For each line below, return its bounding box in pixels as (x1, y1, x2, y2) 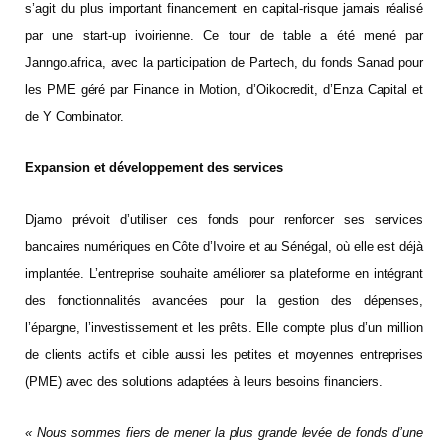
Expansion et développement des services (25, 160, 283, 176)
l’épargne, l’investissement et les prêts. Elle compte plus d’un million (25, 319, 423, 335)
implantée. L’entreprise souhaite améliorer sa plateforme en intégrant (25, 265, 423, 281)
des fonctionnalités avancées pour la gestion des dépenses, (25, 292, 423, 308)
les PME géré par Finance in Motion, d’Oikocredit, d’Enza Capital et (25, 81, 423, 97)
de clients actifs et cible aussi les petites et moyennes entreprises (25, 346, 423, 362)
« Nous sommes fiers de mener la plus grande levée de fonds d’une (25, 425, 423, 441)
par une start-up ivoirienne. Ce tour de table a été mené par (25, 27, 423, 43)
